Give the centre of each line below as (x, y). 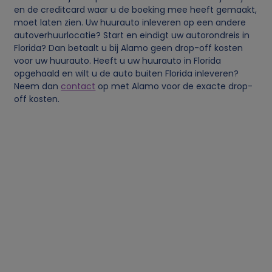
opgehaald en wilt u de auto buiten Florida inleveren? (127, 73)
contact (78, 86)
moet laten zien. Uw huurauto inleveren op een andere (130, 22)
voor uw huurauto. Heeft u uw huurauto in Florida (118, 60)
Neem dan (38, 86)
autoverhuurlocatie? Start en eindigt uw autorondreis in (132, 35)
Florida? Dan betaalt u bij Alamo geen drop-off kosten (129, 48)
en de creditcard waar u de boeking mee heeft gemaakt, (136, 9)
